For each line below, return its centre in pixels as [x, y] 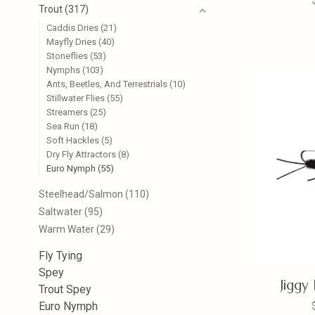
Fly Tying [60, 256]
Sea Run [64, 126]
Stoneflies [68, 56]
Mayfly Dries [72, 42]
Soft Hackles [74, 140]
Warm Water [67, 229]
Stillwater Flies [77, 98]
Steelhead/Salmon [82, 194]
